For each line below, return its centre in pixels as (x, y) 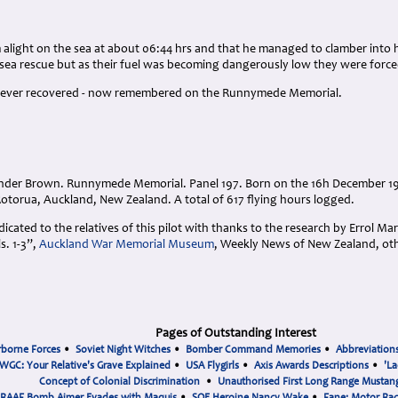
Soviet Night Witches (123, 350)
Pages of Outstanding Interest (235, 334)
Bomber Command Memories (253, 350)
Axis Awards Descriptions (311, 366)
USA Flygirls (212, 366)
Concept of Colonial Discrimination (119, 382)
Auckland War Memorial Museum (127, 245)
